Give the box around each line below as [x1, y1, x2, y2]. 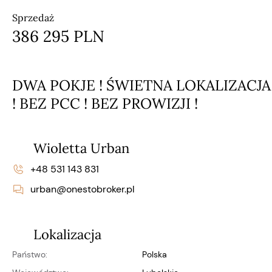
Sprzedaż [12, 11, 54, 24]
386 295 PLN [12, 25, 104, 46]
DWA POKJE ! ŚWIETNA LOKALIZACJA [12, 75, 271, 95]
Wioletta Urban [33, 139, 129, 157]
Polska [147, 248, 167, 260]
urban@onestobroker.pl [30, 182, 135, 195]
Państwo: [17, 248, 47, 260]
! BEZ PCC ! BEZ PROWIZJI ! [12, 93, 198, 113]
